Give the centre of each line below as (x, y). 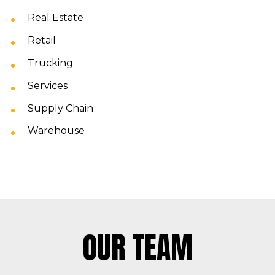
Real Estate (56, 18)
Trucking (50, 63)
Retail (42, 41)
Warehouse (56, 131)
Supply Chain (60, 108)
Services (48, 85)
